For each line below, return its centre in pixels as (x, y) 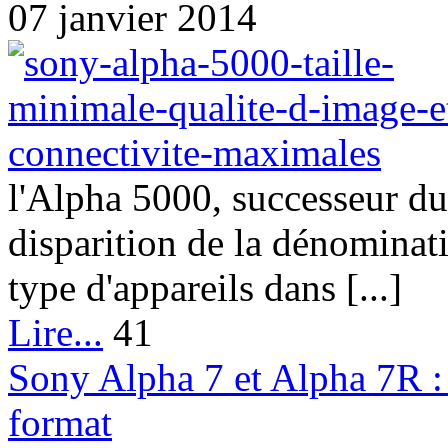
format (60, 423)
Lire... (55, 333)
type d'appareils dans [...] (205, 288)
